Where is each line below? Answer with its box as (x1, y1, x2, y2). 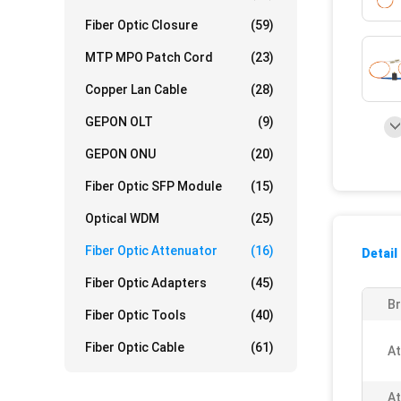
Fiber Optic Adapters (85, 276, 207, 290)
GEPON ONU (85, 147, 156, 161)
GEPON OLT (85, 115, 153, 129)
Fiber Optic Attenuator (85, 243, 218, 258)
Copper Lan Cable (85, 82, 187, 97)
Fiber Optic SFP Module (85, 179, 222, 193)
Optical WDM (85, 211, 159, 226)
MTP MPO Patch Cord (85, 50, 213, 64)
